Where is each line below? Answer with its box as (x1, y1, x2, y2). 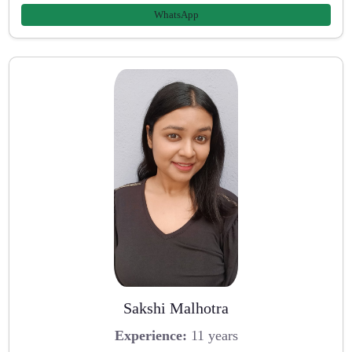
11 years (186, 328, 238, 344)
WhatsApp (153, 9, 199, 21)
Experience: (114, 328, 187, 344)
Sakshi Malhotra (123, 299, 229, 317)
